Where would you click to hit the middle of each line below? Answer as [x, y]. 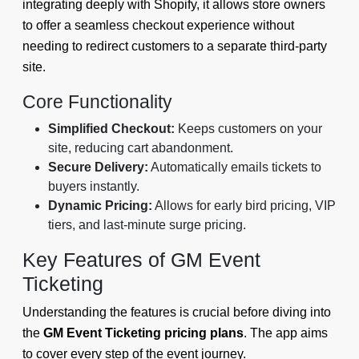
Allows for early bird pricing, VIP [244, 206]
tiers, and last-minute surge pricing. [147, 225]
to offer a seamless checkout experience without [158, 26]
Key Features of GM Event [141, 260]
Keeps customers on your [248, 129]
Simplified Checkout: [111, 129]
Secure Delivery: [98, 167]
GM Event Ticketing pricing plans [143, 333]
